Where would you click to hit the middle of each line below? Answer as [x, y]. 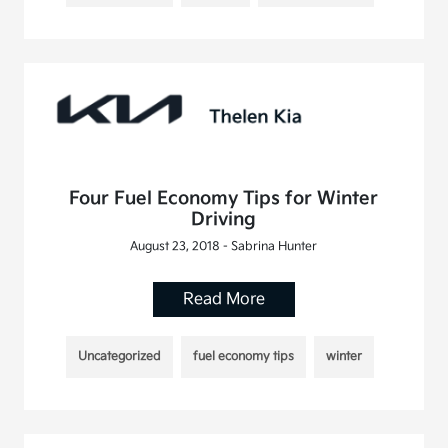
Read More [223, 300]
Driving [224, 220]
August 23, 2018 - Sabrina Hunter [224, 247]
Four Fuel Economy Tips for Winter [224, 199]
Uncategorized [119, 357]
